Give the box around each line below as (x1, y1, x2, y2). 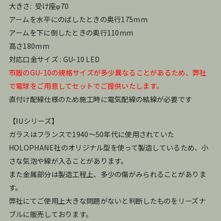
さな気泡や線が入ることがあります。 (8, 155, 128, 166)
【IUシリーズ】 (8, 115, 59, 126)
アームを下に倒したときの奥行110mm (8, 27, 134, 38)
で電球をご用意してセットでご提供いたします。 (8, 80, 164, 91)
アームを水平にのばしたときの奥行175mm (8, 14, 147, 25)
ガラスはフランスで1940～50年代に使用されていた (8, 129, 175, 140)
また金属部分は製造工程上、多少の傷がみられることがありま (8, 169, 206, 180)
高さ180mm (8, 40, 49, 51)
